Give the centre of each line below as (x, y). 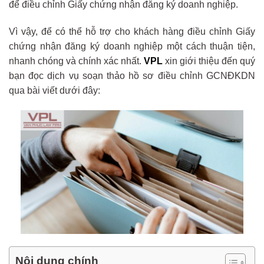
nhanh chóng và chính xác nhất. (76, 61)
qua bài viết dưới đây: (55, 90)
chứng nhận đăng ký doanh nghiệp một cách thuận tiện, (132, 46)
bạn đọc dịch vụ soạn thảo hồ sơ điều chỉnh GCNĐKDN (132, 75)
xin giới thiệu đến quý (209, 61)
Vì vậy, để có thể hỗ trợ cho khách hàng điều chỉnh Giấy (132, 31)
